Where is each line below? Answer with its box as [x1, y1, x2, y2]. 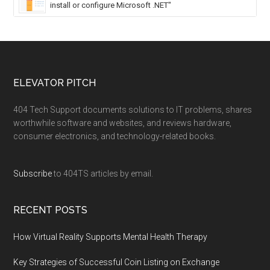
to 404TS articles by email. [52, 169, 154, 179]
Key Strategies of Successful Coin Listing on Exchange [13, 257, 220, 268]
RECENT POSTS [13, 204, 88, 216]
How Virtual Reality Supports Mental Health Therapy [13, 232, 208, 242]
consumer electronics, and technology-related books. [13, 131, 216, 142]
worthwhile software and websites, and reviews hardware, [13, 118, 232, 128]
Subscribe [13, 169, 52, 179]
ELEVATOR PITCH [13, 77, 96, 89]
